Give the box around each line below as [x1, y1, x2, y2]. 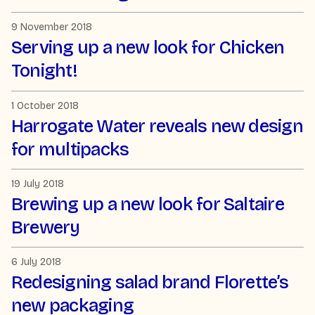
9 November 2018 [11, 21, 92, 34]
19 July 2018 [11, 177, 64, 190]
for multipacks [11, 138, 129, 160]
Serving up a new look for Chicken [11, 37, 285, 59]
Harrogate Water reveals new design [11, 115, 303, 137]
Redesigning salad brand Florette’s [11, 271, 288, 293]
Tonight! [11, 60, 77, 82]
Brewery [11, 216, 80, 238]
